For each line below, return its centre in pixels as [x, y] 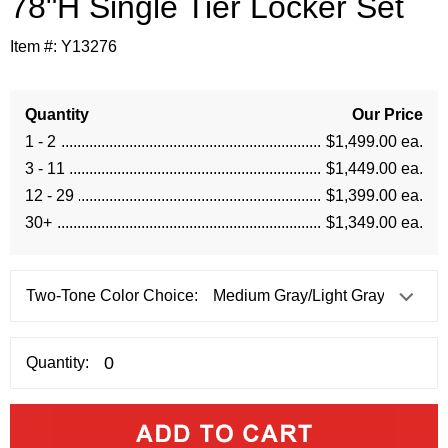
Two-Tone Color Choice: [112, 295]
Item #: [35, 46]
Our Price [387, 114]
